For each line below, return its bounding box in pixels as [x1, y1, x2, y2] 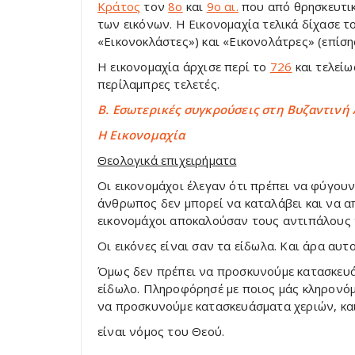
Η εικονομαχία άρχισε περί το [97, 59, 270, 74]
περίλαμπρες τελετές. [97, 76, 219, 92]
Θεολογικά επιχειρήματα [97, 152, 237, 168]
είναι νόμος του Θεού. [97, 323, 225, 339]
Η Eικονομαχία [97, 127, 185, 143]
